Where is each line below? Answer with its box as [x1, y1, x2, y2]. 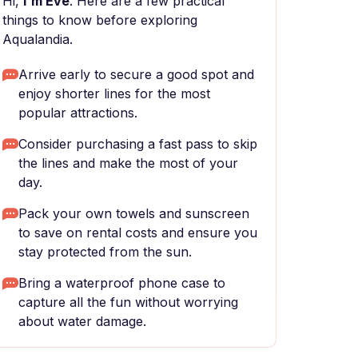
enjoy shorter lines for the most [18, 86, 210, 101]
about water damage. [18, 313, 146, 329]
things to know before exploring [2, 12, 197, 28]
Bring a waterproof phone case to [18, 275, 225, 291]
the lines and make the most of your [18, 155, 238, 171]
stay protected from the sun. [18, 244, 192, 260]
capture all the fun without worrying [18, 294, 238, 310]
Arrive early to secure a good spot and [18, 66, 254, 82]
